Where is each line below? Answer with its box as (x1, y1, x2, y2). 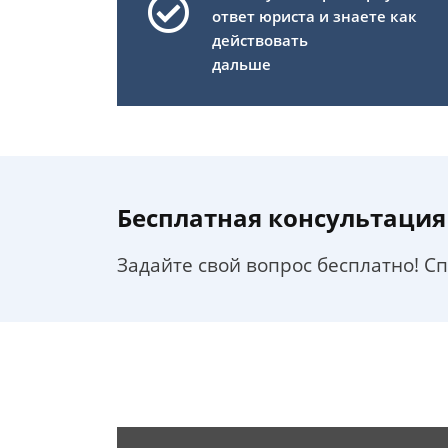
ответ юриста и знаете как (212, 6, 417, 26)
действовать (212, 30, 308, 50)
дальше (212, 54, 271, 74)
